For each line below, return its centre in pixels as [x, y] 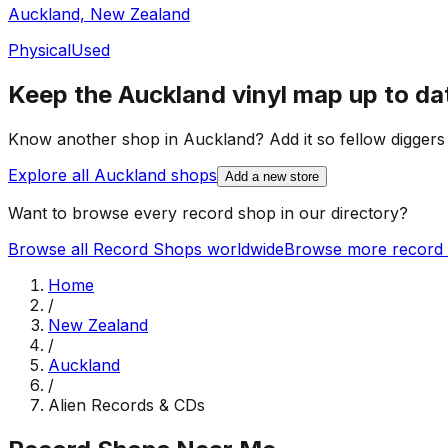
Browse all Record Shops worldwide [146, 248]
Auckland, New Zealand [99, 14]
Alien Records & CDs [126, 404]
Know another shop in [95, 138]
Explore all [51, 174]
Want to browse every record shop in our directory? [208, 212]
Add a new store [272, 176]
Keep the [63, 95]
